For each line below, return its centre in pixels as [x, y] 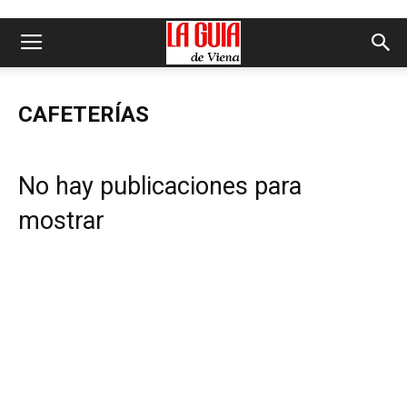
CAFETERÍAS [84, 114]
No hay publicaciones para [160, 186]
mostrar [61, 221]
